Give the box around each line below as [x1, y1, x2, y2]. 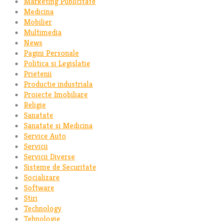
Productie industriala [24, 78, 93, 89]
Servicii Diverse [24, 151, 75, 162]
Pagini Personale [24, 47, 79, 58]
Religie [24, 99, 46, 110]
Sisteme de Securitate [24, 161, 96, 172]
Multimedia [24, 27, 62, 37]
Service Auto [24, 130, 66, 141]
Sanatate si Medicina [24, 120, 93, 131]
